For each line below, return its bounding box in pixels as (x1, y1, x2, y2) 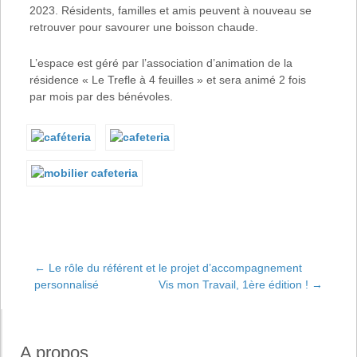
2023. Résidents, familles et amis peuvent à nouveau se (29, 4, 312, 18)
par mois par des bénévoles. (29, 90, 173, 104)
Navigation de (18, 289, 269, 332)
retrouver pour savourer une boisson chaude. (29, 21, 258, 34)
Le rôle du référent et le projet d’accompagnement (45, 261, 303, 275)
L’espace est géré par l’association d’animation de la (29, 57, 292, 70)
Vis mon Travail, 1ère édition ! (158, 278, 312, 292)
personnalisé (34, 278, 100, 292)
